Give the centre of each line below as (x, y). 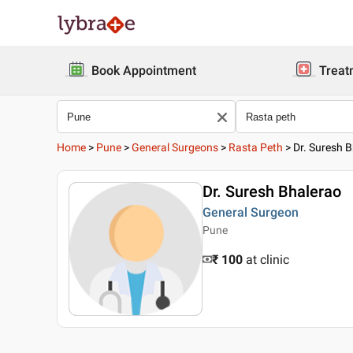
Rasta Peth (256, 147)
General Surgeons (175, 147)
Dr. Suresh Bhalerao (272, 191)
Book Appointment (144, 71)
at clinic (268, 260)
